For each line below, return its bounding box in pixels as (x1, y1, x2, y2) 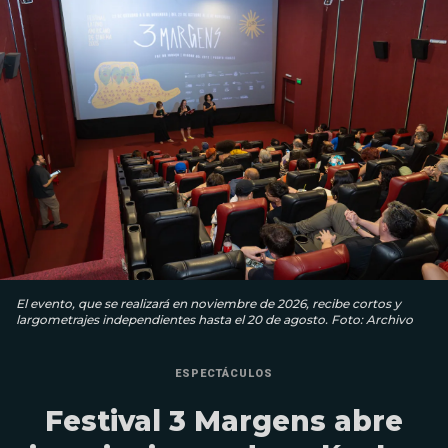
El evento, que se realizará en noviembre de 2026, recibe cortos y (16, 295, 401, 311)
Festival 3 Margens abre (45, 403, 403, 438)
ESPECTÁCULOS (175, 366, 273, 380)
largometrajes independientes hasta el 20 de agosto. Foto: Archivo (16, 311, 413, 327)
